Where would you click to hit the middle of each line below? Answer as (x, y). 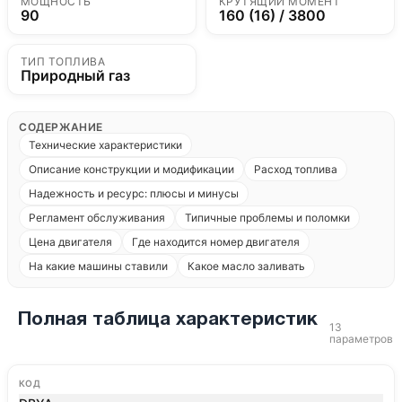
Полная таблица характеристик (168, 320)
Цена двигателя (70, 242)
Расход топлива (296, 169)
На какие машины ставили (98, 266)
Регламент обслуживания (97, 218)
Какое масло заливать (246, 266)
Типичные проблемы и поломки (267, 218)
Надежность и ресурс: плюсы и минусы (134, 193)
